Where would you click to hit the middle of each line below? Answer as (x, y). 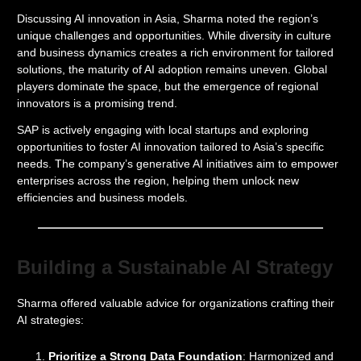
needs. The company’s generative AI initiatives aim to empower (178, 164)
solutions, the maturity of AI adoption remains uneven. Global (172, 69)
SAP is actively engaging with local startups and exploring (163, 130)
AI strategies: (50, 320)
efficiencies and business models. (102, 197)
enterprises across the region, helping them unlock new (158, 180)
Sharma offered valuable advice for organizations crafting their (176, 303)
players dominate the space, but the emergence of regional (168, 86)
